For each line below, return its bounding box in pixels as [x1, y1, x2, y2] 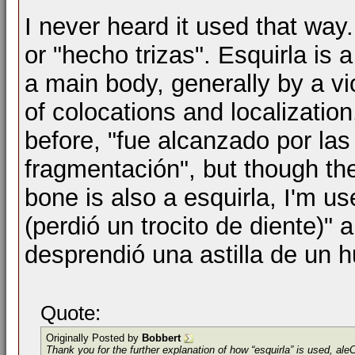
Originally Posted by [46, 332, 142, 344]
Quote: [40, 302, 101, 324]
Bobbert [142, 332, 181, 344]
